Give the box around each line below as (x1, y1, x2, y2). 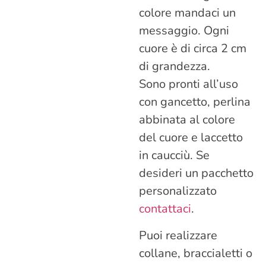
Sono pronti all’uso (139, 76, 238, 93)
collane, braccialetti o (139, 245, 252, 261)
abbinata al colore (139, 112, 235, 128)
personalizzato (139, 183, 217, 199)
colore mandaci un (139, 5, 236, 21)
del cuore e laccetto (139, 129, 243, 146)
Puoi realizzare (139, 227, 217, 243)
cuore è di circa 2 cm (139, 40, 246, 57)
